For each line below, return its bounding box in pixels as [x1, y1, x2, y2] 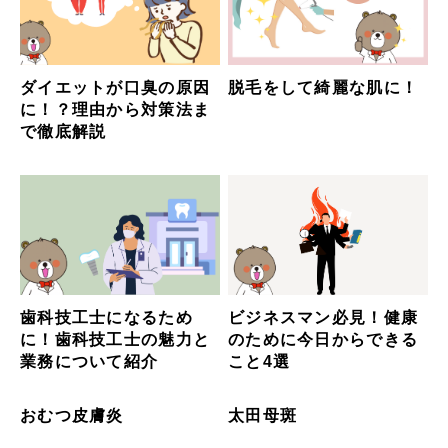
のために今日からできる [228, 331, 419, 349]
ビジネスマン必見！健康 [228, 309, 419, 327]
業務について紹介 [20, 353, 159, 371]
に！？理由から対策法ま [20, 101, 211, 119]
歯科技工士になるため [20, 309, 193, 327]
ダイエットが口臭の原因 [20, 79, 211, 97]
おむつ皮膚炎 [20, 407, 124, 425]
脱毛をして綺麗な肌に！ [228, 79, 419, 97]
